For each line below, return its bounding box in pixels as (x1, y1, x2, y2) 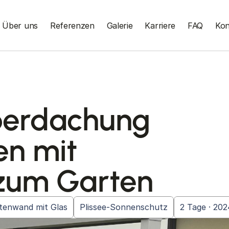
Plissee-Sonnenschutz (80, 202, 168, 212)
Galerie (106, 20, 133, 31)
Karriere (145, 20, 175, 31)
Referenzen (50, 20, 95, 31)
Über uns (2, 20, 38, 31)
